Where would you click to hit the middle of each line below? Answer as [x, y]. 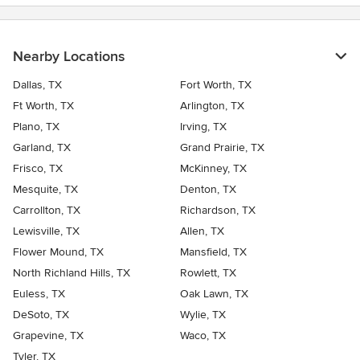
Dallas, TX [37, 85]
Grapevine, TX [48, 336]
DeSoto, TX [41, 315]
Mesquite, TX [45, 190]
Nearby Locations [69, 57]
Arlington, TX [212, 106]
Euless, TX [39, 294]
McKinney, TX [213, 169]
